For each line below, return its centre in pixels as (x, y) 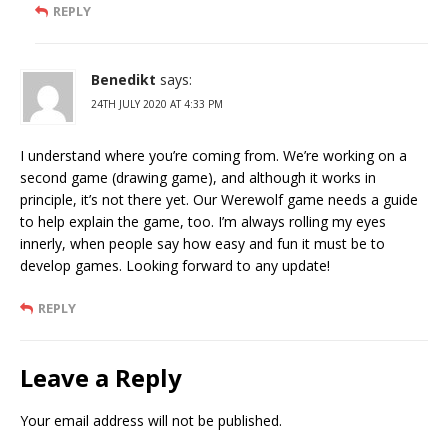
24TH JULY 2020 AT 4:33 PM (157, 103)
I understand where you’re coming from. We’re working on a (213, 155)
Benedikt (123, 79)
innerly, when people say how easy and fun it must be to (202, 243)
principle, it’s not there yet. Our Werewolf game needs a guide (219, 199)
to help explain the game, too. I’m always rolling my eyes (203, 221)
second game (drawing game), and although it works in (198, 177)
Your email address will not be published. (151, 420)
